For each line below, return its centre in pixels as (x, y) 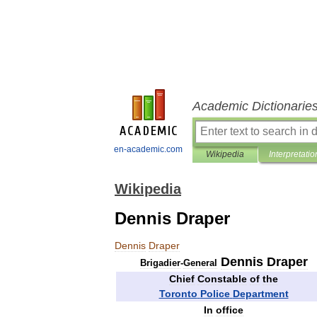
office (230, 310)
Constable (222, 279)
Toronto (178, 294)
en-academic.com (148, 149)
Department (260, 294)
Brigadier (160, 263)
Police (215, 294)
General (200, 263)
